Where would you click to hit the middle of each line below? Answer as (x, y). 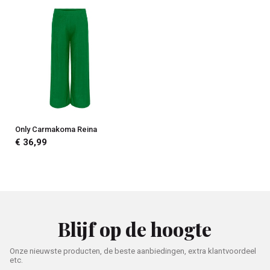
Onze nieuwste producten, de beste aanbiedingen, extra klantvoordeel (133, 251)
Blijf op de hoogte (135, 229)
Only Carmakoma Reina (56, 129)
